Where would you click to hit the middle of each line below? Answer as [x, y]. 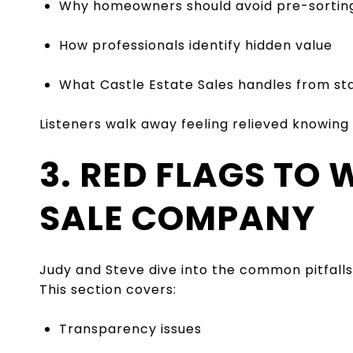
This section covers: [108, 289]
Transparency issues [130, 329]
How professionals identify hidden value [195, 45]
